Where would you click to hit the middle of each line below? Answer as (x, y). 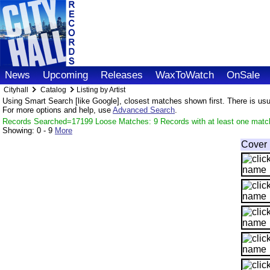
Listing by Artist (101, 90)
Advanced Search (144, 110)
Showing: (20, 130)
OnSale (243, 75)
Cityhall (17, 90)
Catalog (53, 90)
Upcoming (65, 75)
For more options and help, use (58, 110)
